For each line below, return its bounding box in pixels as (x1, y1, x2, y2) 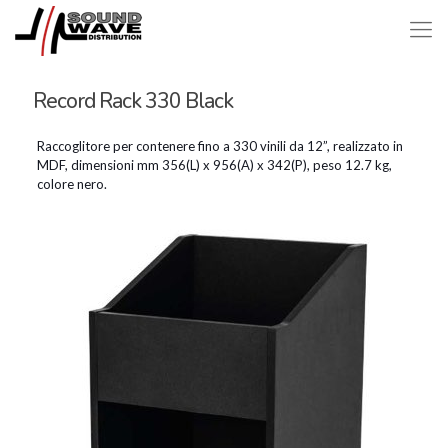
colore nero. (36, 176, 107, 192)
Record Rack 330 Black (33, 87, 233, 115)
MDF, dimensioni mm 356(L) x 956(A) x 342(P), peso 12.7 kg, (36, 157, 392, 173)
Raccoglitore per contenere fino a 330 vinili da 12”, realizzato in (36, 138, 403, 154)
